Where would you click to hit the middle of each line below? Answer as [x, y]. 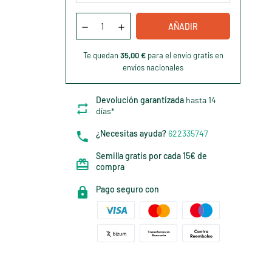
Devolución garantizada [140, 100]
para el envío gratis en [184, 55]
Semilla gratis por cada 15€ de [152, 156]
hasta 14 [201, 100]
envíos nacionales [153, 67]
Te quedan [101, 55]
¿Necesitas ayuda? [131, 133]
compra [110, 167]
